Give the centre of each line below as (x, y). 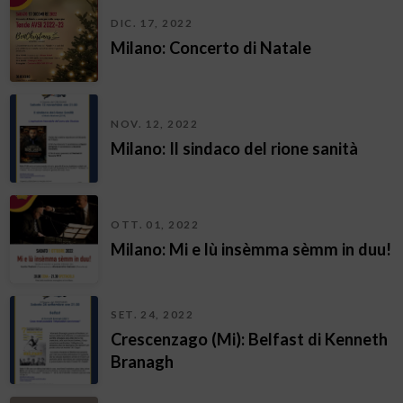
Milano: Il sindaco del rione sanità (235, 149)
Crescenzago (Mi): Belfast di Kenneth (250, 339)
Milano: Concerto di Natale (211, 48)
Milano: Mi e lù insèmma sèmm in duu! (251, 250)
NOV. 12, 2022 (155, 124)
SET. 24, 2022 (152, 314)
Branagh (143, 361)
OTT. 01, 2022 (155, 225)
